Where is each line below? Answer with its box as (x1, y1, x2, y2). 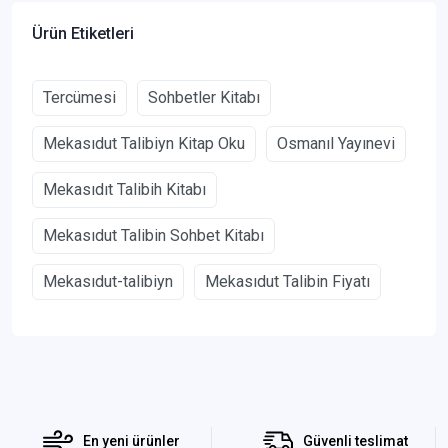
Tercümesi (43, 87, 116, 107)
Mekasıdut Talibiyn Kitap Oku (43, 133, 245, 153)
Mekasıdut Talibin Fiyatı (205, 271, 370, 291)
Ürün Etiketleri (32, 23, 134, 43)
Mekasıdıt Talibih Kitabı (43, 179, 206, 199)
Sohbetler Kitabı (148, 87, 260, 107)
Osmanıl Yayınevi (277, 133, 395, 153)
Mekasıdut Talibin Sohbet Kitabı (43, 225, 264, 245)
